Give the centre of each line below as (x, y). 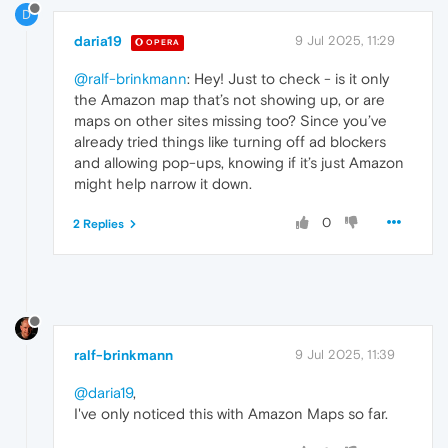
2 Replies (98, 224)
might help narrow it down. (163, 184)
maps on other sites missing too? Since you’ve (230, 121)
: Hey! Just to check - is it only (288, 79)
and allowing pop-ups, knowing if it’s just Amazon (239, 163)
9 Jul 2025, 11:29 (345, 41)
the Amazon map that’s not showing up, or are (229, 100)
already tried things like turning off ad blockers (230, 142)
